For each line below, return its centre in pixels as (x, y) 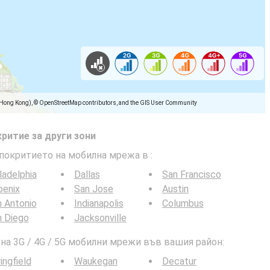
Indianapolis (99, 203)
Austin (175, 189)
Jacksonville (100, 218)
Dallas (87, 174)
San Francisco (191, 174)
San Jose (93, 189)
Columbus (183, 203)
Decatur (179, 261)
